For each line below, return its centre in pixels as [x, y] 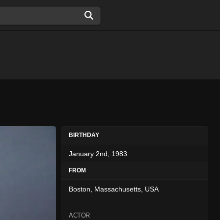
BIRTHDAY [84, 135]
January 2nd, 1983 [98, 154]
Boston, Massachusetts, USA [114, 189]
